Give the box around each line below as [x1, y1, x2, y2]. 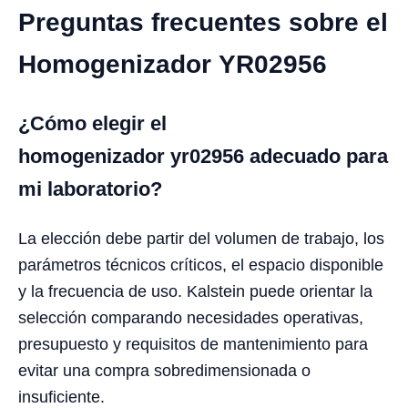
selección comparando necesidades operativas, [18, 308, 363, 327]
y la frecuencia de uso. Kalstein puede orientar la [18, 281, 372, 301]
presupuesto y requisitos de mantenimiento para [18, 334, 368, 353]
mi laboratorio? [18, 177, 162, 200]
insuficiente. [18, 387, 105, 406]
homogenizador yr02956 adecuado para [18, 144, 388, 168]
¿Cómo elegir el [18, 111, 167, 135]
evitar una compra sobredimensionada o [18, 361, 311, 380]
